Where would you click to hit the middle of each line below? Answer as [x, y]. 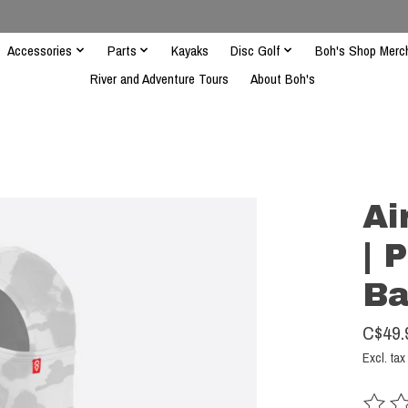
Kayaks [190, 50]
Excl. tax [383, 358]
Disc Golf [255, 50]
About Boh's [282, 78]
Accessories [40, 50]
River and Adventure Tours [159, 78]
